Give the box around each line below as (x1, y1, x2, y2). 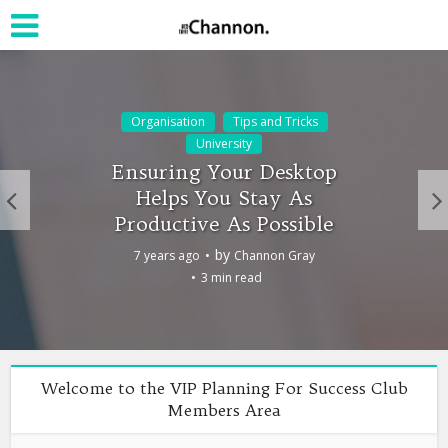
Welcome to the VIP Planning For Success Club (40, 378, 408, 398)
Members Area (167, 400, 281, 420)
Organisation (130, 112, 205, 130)
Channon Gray (233, 246, 315, 264)
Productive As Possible (115, 210, 333, 236)
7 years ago (133, 246, 200, 264)
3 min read (201, 268, 262, 286)
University (196, 134, 252, 152)
